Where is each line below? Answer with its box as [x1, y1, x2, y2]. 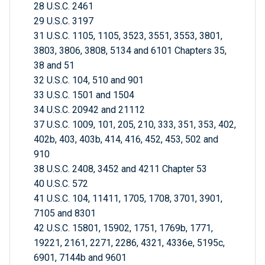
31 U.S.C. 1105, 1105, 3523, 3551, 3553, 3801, [34, 30, 222, 42]
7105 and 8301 [34, 208, 96, 219]
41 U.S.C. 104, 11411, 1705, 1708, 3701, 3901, [34, 193, 222, 205]
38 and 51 [34, 60, 75, 72]
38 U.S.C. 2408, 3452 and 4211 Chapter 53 [34, 163, 207, 175]
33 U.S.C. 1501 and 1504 [34, 89, 134, 101]
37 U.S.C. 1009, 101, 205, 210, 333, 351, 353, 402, [34, 119, 236, 131]
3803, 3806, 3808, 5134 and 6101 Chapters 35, [34, 45, 227, 57]
